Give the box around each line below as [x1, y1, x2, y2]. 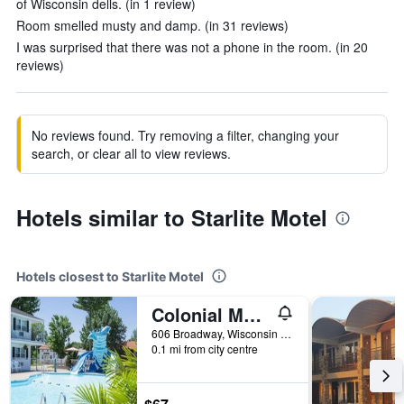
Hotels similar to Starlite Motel [16, 202, 327, 233]
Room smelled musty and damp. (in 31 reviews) [16, 16, 289, 34]
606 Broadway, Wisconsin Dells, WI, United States [280, 326, 291, 341]
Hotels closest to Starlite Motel [16, 269, 204, 284]
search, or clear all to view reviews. [32, 144, 231, 162]
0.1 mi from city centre [151, 341, 258, 356]
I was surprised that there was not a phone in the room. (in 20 [16, 38, 368, 56]
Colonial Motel [243, 301, 262, 327]
